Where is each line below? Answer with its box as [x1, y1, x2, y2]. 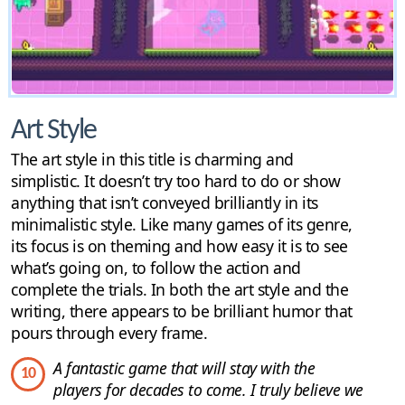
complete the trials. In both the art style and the [11, 278, 348, 300]
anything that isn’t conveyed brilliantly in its [11, 191, 318, 213]
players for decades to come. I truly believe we [53, 378, 363, 400]
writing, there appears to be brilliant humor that [11, 299, 353, 322]
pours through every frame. [11, 321, 207, 344]
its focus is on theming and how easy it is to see [11, 234, 348, 257]
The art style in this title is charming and [11, 147, 294, 170]
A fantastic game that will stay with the [53, 356, 315, 379]
